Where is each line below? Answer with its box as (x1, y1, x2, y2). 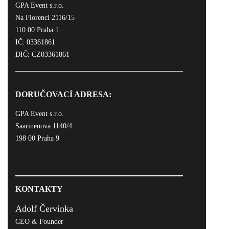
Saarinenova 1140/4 (15, 122, 72, 130)
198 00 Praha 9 (15, 134, 59, 142)
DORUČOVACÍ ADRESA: (15, 90, 111, 99)
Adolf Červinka (15, 203, 73, 214)
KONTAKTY (15, 185, 63, 193)
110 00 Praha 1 (15, 26, 59, 34)
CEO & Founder (15, 218, 63, 225)
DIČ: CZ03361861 (15, 51, 70, 58)
